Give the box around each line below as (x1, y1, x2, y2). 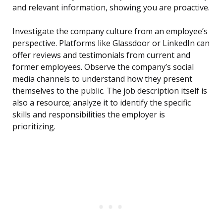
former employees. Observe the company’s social (12, 61, 194, 73)
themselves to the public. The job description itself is (12, 85, 207, 97)
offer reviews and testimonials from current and (12, 50, 190, 61)
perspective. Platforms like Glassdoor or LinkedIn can (12, 38, 210, 49)
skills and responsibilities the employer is (12, 109, 165, 120)
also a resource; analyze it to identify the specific (12, 97, 191, 109)
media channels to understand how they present (12, 73, 192, 85)
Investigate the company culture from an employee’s (12, 26, 208, 37)
